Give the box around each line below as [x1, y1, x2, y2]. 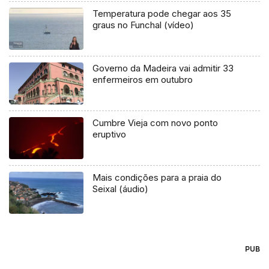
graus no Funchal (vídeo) [92, 19, 195, 31]
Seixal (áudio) [92, 183, 149, 195]
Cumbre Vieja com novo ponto [92, 117, 219, 128]
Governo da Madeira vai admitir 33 [92, 62, 234, 74]
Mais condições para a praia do [92, 171, 222, 183]
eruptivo [92, 128, 127, 140]
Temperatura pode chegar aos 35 [92, 8, 232, 20]
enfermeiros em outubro [92, 74, 193, 86]
